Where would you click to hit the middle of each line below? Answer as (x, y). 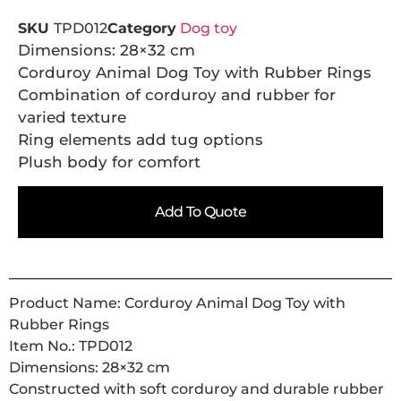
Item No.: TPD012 (71, 346)
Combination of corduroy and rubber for (177, 95)
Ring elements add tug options (141, 140)
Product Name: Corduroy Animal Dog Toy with (177, 303)
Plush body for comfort (109, 162)
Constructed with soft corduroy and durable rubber (196, 389)
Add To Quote (200, 212)
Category (142, 28)
